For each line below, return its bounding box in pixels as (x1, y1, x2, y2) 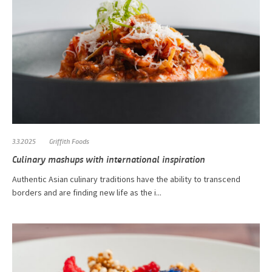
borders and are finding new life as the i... (12, 187, 161, 199)
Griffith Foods (49, 136, 89, 146)
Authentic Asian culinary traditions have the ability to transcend (12, 174, 240, 185)
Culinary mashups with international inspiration (12, 152, 205, 166)
